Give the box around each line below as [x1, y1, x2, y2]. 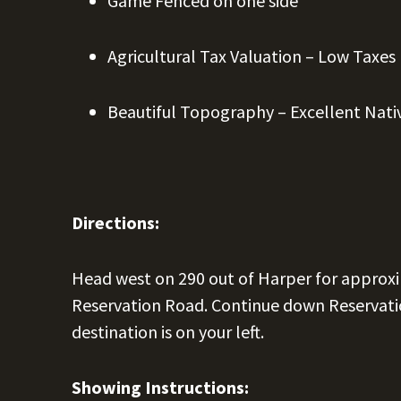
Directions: [72, 211, 159, 234]
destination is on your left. [72, 320, 264, 343]
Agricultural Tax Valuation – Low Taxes [107, 45, 396, 67]
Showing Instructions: [72, 376, 249, 398]
